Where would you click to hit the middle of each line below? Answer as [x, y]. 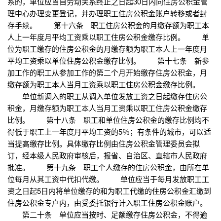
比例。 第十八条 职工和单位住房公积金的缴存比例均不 [108, 120]
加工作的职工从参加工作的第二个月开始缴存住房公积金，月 [107, 73]
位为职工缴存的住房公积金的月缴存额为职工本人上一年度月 [107, 49]
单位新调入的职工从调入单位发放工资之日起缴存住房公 [107, 96]
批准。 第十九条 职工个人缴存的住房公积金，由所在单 [108, 167]
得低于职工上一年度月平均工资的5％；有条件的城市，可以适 [109, 132]
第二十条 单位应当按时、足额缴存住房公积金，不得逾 [107, 215]
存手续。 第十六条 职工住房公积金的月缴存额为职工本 [108, 25]
